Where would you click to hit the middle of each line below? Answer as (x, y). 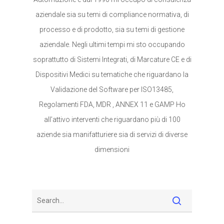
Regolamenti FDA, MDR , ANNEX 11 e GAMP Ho (112, 104)
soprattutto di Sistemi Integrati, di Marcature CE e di (112, 59)
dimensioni (112, 149)
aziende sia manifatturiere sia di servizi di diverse (112, 134)
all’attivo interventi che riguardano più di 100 (112, 119)
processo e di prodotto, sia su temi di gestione (112, 29)
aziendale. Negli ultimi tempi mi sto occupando (112, 44)
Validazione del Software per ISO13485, (112, 89)
